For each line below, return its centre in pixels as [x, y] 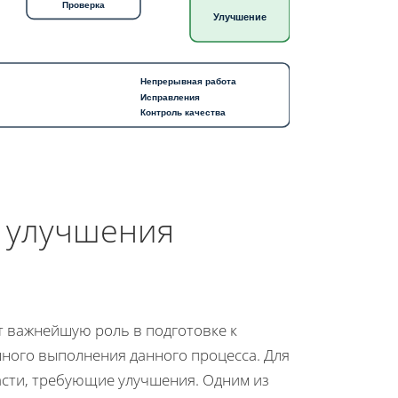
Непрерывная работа [188, 81]
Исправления [170, 97]
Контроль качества [183, 112]
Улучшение [240, 16]
